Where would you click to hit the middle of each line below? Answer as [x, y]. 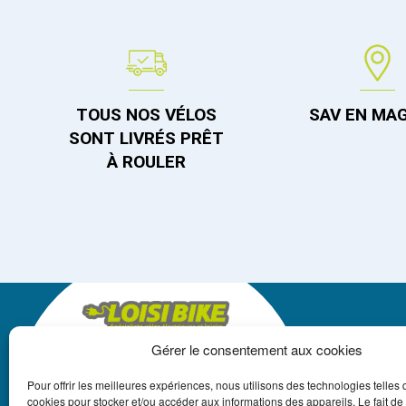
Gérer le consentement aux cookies [257, 349]
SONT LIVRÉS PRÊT [146, 139]
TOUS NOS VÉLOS [146, 115]
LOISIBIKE [165, 359]
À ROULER [146, 162]
